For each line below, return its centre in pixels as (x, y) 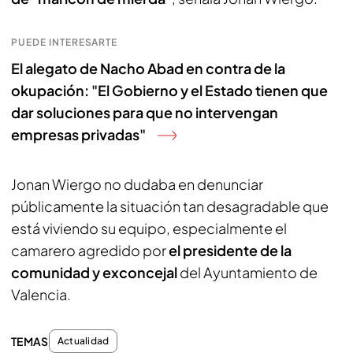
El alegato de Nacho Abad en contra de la (148, 68)
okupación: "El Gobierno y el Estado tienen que (169, 90)
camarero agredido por (89, 250)
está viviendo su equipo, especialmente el (149, 228)
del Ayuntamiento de (249, 272)
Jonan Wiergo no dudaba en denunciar (137, 184)
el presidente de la (229, 250)
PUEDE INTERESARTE (65, 42)
